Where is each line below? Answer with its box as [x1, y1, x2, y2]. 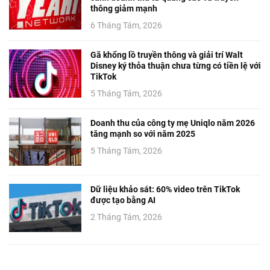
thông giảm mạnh [90, 4, 157, 14]
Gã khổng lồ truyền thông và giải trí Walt [90, 50, 243, 60]
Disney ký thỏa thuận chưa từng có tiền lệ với [90, 61, 261, 71]
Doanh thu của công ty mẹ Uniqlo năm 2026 [90, 118, 255, 128]
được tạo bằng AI [90, 195, 155, 206]
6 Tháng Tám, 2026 [90, 20, 162, 31]
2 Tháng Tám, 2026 [90, 212, 162, 222]
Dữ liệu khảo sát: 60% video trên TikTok [90, 184, 240, 195]
